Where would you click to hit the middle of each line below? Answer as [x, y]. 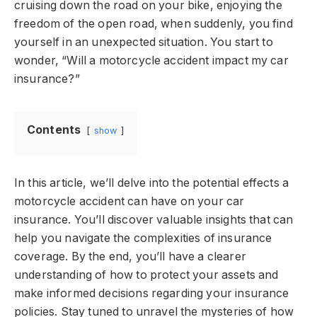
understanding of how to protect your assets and [146, 275]
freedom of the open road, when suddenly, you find [154, 24]
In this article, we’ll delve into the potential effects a [152, 183]
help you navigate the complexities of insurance [143, 238]
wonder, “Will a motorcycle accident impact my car [151, 60]
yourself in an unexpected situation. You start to [144, 42]
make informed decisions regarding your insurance [152, 293]
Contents [54, 130]
